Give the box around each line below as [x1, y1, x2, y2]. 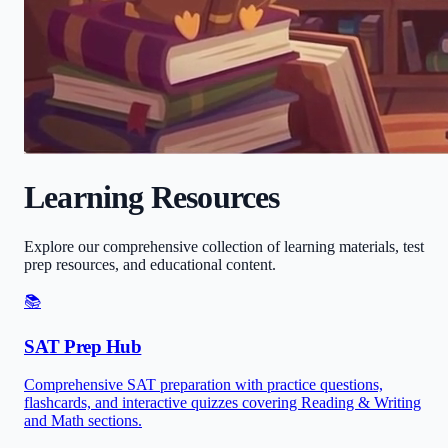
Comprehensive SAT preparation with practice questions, [24, 376, 383, 394]
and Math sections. [24, 412, 142, 430]
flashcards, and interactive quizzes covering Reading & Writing [24, 394, 421, 412]
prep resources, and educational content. [24, 255, 276, 273]
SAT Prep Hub [24, 335, 142, 357]
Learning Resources [24, 179, 280, 216]
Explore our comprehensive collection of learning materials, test [24, 237, 424, 255]
